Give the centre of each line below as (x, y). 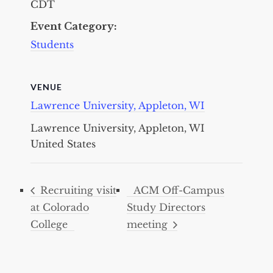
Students (52, 44)
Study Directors (166, 207)
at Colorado (60, 207)
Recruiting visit (77, 190)
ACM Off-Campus (179, 190)
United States (63, 144)
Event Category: (74, 26)
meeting (149, 225)
